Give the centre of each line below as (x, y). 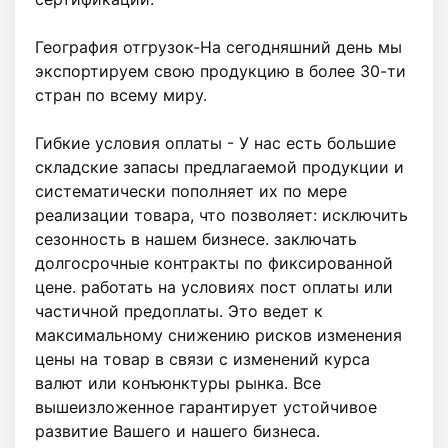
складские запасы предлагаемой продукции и (219, 166)
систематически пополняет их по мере (191, 190)
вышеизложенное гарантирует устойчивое (206, 406)
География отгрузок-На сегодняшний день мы (218, 46)
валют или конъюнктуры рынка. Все (178, 382)
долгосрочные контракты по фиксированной (214, 262)
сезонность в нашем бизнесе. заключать (196, 238)
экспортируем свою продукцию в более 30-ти (220, 70)
